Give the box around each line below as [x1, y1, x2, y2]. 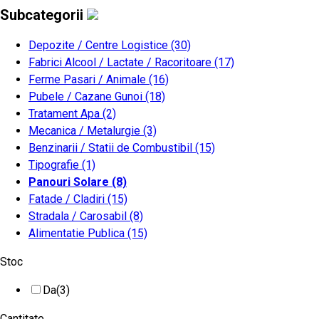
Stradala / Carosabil [28, 209, 130, 223]
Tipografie [28, 158, 82, 172]
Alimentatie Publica [28, 226, 127, 240]
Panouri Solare [28, 175, 112, 189]
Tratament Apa [28, 107, 103, 120]
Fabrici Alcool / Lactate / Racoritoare [28, 56, 214, 69]
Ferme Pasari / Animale [28, 73, 149, 86]
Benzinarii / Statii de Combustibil [28, 141, 195, 155]
